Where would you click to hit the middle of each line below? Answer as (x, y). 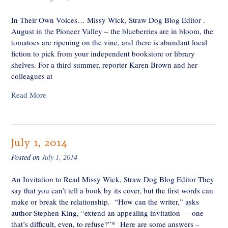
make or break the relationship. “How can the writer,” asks (105, 202)
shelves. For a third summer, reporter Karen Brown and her (104, 64)
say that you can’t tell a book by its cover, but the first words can (112, 191)
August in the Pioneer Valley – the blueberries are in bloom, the (112, 31)
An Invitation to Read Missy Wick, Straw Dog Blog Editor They (113, 179)
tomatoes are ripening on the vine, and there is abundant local (109, 42)
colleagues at (32, 76)
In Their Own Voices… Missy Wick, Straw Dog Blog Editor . (108, 20)
